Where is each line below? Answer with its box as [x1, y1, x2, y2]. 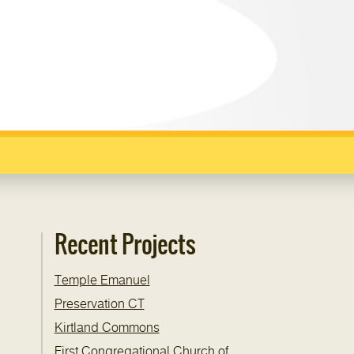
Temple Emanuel [54, 274, 150, 287]
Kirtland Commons [54, 322, 160, 334]
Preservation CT [54, 298, 145, 311]
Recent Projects [54, 226, 196, 262]
